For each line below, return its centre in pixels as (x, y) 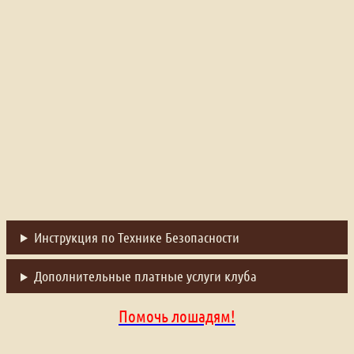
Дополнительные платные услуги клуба (145, 276)
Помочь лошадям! (177, 316)
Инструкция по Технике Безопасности (136, 237)
